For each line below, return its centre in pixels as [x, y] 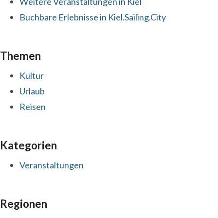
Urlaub [32, 91]
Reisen [33, 106]
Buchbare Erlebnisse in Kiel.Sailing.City [93, 17]
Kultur [32, 75]
